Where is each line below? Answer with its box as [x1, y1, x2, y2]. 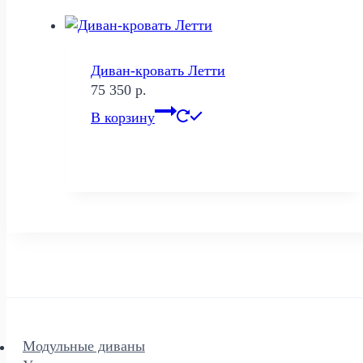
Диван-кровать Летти [91, 62, 225, 79]
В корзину [91, 109, 155, 126]
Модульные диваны [22, 338, 145, 355]
